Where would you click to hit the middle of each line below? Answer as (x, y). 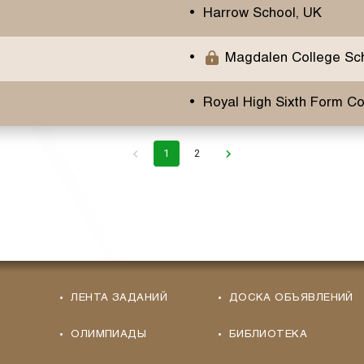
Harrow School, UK (262, 14)
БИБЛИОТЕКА (268, 335)
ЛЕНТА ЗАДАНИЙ (119, 299)
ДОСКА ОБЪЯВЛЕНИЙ (291, 299)
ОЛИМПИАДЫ (109, 335)
